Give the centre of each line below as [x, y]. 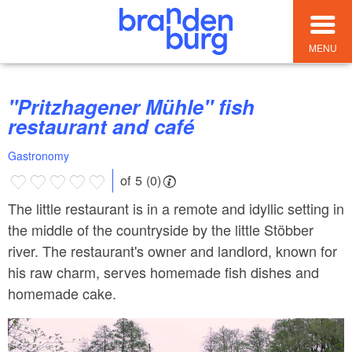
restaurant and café [101, 126]
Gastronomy [38, 156]
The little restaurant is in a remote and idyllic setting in [176, 208]
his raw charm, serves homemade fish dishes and [163, 271]
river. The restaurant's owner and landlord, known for [172, 250]
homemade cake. [62, 293]
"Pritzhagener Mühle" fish [19, 107]
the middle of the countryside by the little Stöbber [161, 229]
